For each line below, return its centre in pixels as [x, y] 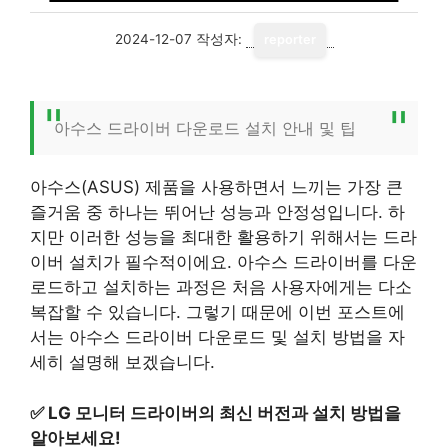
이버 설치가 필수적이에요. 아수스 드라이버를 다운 [223, 262]
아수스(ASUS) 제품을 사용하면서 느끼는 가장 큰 [216, 187]
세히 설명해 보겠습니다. [122, 362]
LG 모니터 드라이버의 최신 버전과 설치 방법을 [224, 412]
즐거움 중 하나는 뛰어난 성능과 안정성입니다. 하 [217, 212]
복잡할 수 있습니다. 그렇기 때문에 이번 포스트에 [217, 312]
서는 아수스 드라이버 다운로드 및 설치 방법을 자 [217, 337]
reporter [289, 39]
